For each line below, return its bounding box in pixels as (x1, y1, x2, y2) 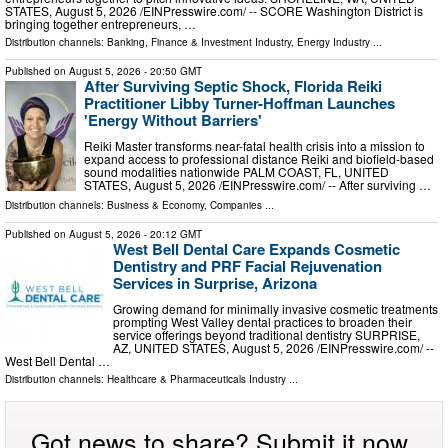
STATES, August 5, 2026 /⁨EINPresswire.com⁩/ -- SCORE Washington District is (5, 2, 423, 20)
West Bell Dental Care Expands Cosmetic (113, 238, 400, 261)
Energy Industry (297, 35, 370, 50)
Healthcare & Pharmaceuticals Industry (107, 371, 286, 386)
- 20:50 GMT (141, 64, 202, 79)
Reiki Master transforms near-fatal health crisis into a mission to (84, 136, 425, 154)
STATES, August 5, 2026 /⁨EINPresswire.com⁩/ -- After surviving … (84, 175, 431, 193)
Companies (210, 198, 262, 213)
